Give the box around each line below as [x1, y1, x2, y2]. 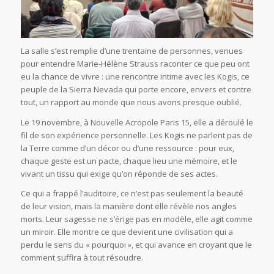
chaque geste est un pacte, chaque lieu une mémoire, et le [20, 155, 237, 166]
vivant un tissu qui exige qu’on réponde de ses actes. [20, 168, 218, 179]
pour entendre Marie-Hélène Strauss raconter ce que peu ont [20, 58, 250, 70]
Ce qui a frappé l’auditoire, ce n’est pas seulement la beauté [20, 187, 243, 199]
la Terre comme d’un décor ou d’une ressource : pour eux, [20, 142, 234, 154]
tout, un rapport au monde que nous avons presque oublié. [20, 97, 242, 108]
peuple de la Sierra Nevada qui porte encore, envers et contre [20, 84, 251, 95]
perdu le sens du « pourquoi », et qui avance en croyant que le [20, 239, 252, 250]
